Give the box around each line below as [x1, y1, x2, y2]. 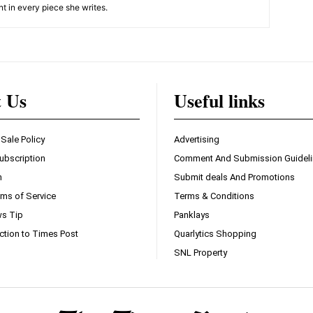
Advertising [174, 134, 219, 145]
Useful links [174, 87, 265, 115]
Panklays [174, 210, 210, 221]
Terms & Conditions [174, 191, 254, 202]
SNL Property [174, 247, 227, 259]
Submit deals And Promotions [174, 172, 295, 183]
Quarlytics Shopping [174, 228, 256, 240]
